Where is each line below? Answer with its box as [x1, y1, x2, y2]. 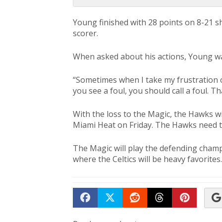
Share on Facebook [85, 205, 173, 219]
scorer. [73, 28, 98, 39]
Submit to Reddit [134, 205, 213, 219]
